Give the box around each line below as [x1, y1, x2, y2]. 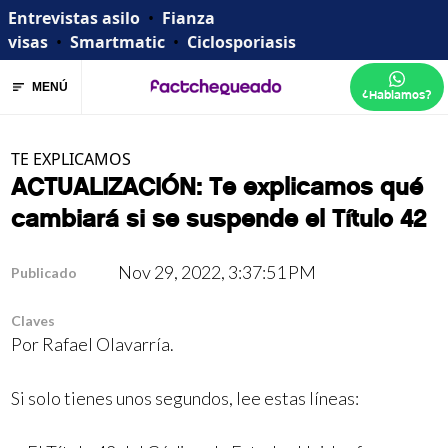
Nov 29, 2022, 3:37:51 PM [117, 261, 316, 283]
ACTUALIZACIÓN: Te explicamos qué [11, 172, 424, 202]
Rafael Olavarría [42, 333, 171, 355]
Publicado [11, 264, 78, 281]
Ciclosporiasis [187, 31, 296, 53]
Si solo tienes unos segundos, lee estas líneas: [11, 387, 360, 409]
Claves [11, 312, 56, 329]
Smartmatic [70, 31, 165, 53]
